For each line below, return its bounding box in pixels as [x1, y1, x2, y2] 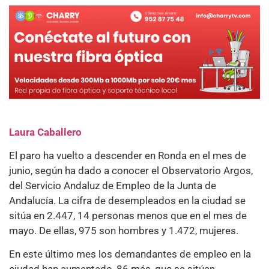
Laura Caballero [9, 125, 82, 138]
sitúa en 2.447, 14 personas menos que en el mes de [9, 210, 247, 222]
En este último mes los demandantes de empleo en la [9, 248, 251, 261]
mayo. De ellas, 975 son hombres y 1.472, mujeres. [9, 225, 238, 237]
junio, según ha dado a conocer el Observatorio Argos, [9, 165, 253, 177]
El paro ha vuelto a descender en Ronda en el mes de [9, 150, 246, 162]
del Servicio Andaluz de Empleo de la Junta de [9, 180, 216, 192]
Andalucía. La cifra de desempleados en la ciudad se [9, 195, 246, 207]
